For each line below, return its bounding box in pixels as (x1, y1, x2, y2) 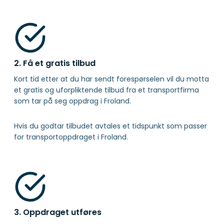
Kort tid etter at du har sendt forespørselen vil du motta (14, 74, 209, 84)
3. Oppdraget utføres (14, 206, 101, 218)
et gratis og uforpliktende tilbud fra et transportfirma (14, 85, 199, 95)
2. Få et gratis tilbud (14, 57, 95, 69)
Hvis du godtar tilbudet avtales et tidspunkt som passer (14, 121, 207, 131)
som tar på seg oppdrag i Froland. (14, 96, 131, 106)
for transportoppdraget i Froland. (14, 132, 128, 142)
